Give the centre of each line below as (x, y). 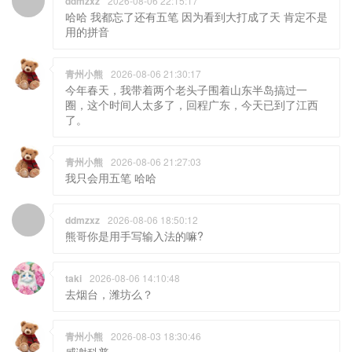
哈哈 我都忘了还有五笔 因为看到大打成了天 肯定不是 (196, 16)
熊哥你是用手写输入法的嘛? (134, 235)
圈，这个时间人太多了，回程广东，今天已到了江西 (192, 104)
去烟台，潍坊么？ (109, 293)
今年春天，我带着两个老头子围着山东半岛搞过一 (186, 89)
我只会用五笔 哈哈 (111, 177)
